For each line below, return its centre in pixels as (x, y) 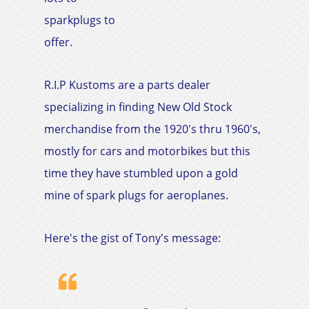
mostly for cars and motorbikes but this (147, 151)
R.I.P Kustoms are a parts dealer (127, 84)
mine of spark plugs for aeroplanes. (136, 195)
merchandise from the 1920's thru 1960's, (152, 129)
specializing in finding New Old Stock (138, 107)
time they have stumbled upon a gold (141, 173)
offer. (58, 42)
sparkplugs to (80, 20)
